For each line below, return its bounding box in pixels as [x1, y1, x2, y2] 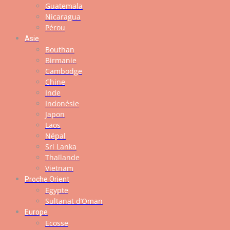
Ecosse [45, 218, 68, 228]
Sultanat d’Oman [45, 196, 103, 206]
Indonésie [45, 99, 79, 108]
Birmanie [45, 55, 76, 65]
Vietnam [45, 163, 73, 173]
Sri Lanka [45, 142, 76, 151]
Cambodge [45, 66, 82, 76]
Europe [25, 208, 48, 216]
